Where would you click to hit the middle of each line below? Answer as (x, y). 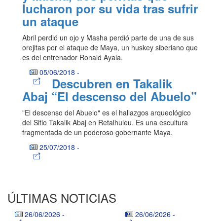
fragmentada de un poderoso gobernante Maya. (97, 132)
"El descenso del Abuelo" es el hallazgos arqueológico (107, 113)
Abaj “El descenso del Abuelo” (110, 96)
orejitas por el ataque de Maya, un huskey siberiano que (110, 48)
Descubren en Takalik (112, 84)
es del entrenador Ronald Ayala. (73, 57)
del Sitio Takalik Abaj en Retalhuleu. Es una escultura (105, 123)
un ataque (50, 21)
